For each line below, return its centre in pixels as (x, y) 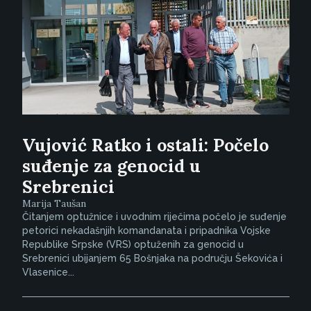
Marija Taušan (54, 203)
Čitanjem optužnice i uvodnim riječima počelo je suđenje (154, 216)
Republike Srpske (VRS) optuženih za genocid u (133, 244)
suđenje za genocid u (111, 166)
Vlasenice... (48, 272)
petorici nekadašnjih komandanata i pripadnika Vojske (146, 230)
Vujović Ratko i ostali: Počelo (145, 145)
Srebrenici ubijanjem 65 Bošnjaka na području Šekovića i (152, 258)
